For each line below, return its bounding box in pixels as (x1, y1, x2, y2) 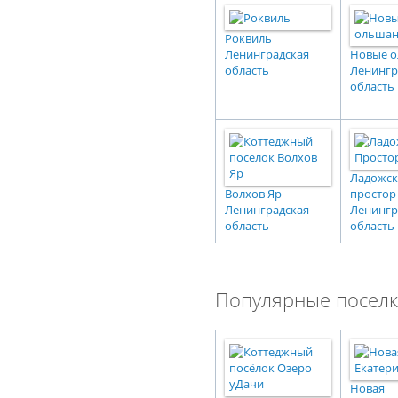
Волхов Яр (225, 186, 282, 202)
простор (350, 186, 396, 202)
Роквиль (225, 30, 272, 46)
